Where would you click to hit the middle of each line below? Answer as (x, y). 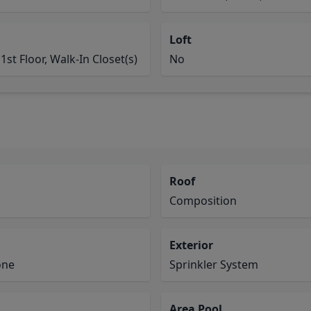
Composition (203, 201)
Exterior (191, 245)
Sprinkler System (214, 264)
